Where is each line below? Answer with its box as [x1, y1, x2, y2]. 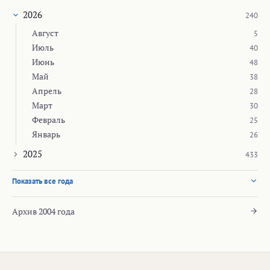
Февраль [32, 113, 65, 125]
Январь [32, 128, 60, 140]
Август [32, 27, 58, 39]
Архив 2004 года [12, 205, 75, 217]
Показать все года [12, 175, 73, 186]
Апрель [32, 84, 61, 96]
